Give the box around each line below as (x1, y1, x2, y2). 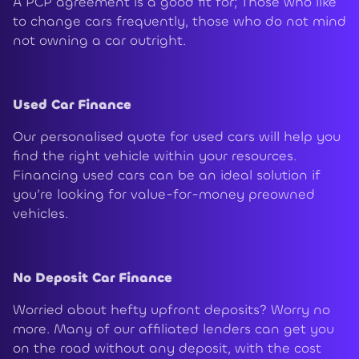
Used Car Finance (13, 96, 131, 114)
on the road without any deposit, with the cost (13, 340, 321, 357)
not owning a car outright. (13, 32, 186, 50)
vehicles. (13, 205, 68, 223)
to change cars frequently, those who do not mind (13, 13, 346, 30)
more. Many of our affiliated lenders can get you (13, 321, 334, 338)
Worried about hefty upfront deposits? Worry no (13, 301, 330, 319)
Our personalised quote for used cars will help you (13, 128, 341, 146)
